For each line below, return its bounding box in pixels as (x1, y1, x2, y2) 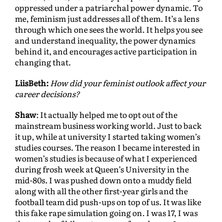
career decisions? (15, 88, 80, 100)
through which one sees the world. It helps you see (15, 23, 203, 36)
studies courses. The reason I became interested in (15, 141, 200, 154)
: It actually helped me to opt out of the (36, 109, 177, 121)
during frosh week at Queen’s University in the (15, 163, 189, 175)
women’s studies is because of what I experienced (15, 152, 197, 165)
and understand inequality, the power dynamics (15, 34, 195, 47)
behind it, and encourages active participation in (15, 45, 197, 57)
